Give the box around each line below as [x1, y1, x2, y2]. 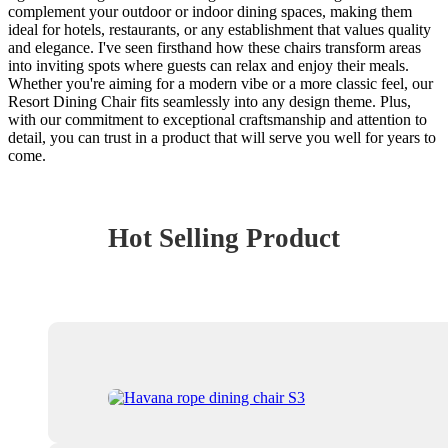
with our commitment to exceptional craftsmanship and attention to [8, 110, 427, 128]
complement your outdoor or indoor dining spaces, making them [8, 2, 412, 20]
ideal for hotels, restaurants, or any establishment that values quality [8, 20, 431, 38]
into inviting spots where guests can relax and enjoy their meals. [8, 56, 409, 74]
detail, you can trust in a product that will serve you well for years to [8, 128, 436, 146]
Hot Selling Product [108, 222, 340, 253]
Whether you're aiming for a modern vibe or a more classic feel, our [8, 74, 433, 92]
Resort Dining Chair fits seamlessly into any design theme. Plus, [8, 92, 411, 110]
